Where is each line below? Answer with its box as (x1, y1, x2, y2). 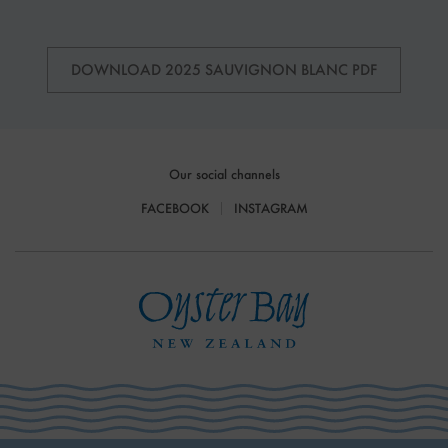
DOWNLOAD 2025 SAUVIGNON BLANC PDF (71, 60, 377, 80)
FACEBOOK (140, 200, 209, 216)
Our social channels (168, 166, 280, 182)
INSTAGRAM (233, 200, 308, 216)
